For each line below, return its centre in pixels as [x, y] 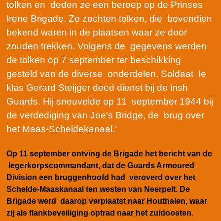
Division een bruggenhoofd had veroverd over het [101, 178]
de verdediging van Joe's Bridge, [77, 115]
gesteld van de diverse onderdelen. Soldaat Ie [106, 74]
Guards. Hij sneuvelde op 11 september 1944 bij [110, 102]
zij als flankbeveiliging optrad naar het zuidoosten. [100, 213]
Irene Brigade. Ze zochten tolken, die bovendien [109, 19]
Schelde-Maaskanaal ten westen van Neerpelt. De [98, 189]
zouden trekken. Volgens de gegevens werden [107, 46]
